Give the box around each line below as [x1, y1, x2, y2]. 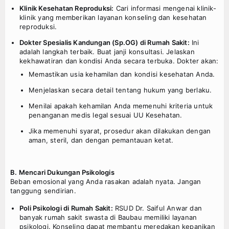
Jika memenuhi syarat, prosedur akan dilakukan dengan [29, 127, 211, 135]
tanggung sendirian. [10, 187, 76, 195]
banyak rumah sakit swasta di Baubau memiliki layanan [19, 213, 197, 222]
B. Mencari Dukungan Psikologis [10, 168, 114, 177]
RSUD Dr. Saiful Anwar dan [112, 204, 202, 213]
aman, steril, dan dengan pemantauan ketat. [29, 136, 174, 145]
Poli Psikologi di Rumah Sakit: [19, 204, 113, 213]
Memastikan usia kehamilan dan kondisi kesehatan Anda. [29, 70, 215, 79]
